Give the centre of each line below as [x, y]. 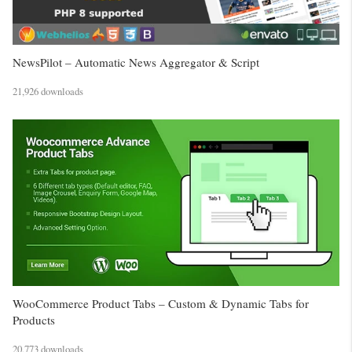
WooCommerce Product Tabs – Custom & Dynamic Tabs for [161, 303]
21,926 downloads [48, 92]
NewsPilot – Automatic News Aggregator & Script [136, 62]
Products [34, 319]
